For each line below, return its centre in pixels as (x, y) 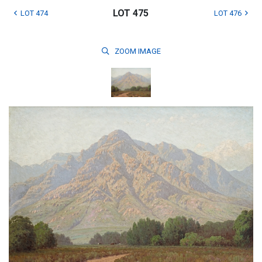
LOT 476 (227, 13)
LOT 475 (131, 13)
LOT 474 (34, 13)
